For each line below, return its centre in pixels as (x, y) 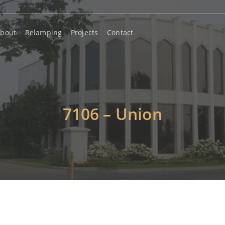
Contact (120, 32)
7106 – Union (113, 114)
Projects (85, 32)
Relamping (43, 32)
